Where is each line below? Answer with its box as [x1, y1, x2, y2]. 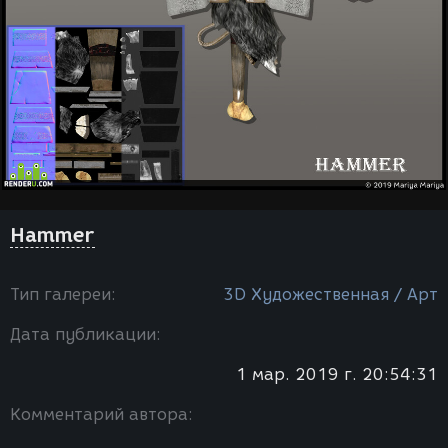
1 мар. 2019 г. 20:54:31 [236, 365, 438, 384]
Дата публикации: [10, 325, 161, 344]
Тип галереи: [10, 285, 116, 304]
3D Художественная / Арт [223, 285, 438, 304]
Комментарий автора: [10, 405, 193, 424]
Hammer [10, 223, 95, 247]
